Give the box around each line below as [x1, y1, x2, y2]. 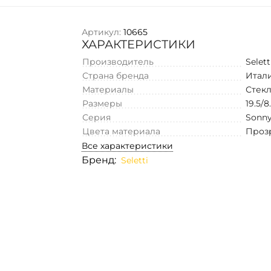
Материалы [82, 83, 134, 95]
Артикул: [82, 26, 122, 38]
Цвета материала [82, 125, 161, 137]
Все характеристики [82, 140, 174, 151]
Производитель [82, 56, 154, 67]
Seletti [121, 154, 149, 166]
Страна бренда [82, 70, 149, 81]
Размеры [82, 97, 123, 109]
